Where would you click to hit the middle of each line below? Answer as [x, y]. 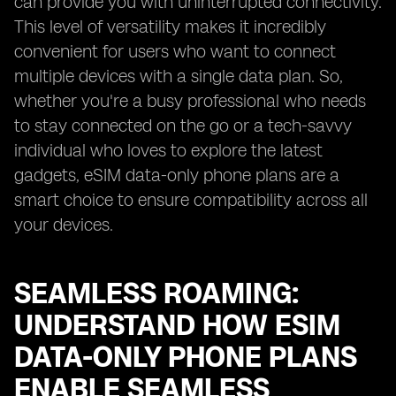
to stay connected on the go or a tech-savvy [183, 126]
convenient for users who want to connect [175, 51]
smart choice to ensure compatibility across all [191, 200]
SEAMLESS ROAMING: [156, 293]
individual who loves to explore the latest [168, 150]
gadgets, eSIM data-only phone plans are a [177, 175]
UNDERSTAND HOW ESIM [177, 325]
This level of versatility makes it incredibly [170, 27]
